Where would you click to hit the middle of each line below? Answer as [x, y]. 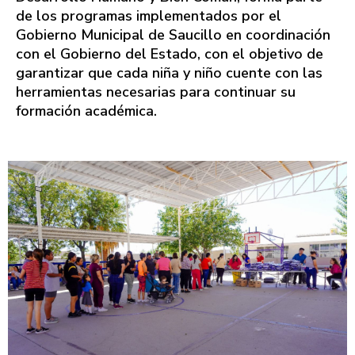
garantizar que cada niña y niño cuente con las [169, 73]
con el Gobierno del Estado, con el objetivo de [170, 54]
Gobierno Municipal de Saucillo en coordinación [173, 35]
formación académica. [86, 111]
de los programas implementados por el [149, 16]
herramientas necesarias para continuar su [156, 92]
